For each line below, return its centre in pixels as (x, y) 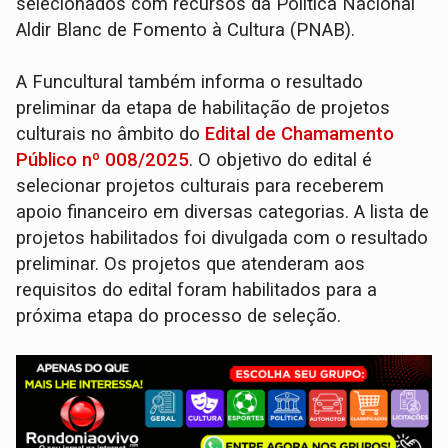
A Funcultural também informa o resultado (190, 81)
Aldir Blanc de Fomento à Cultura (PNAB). (186, 29)
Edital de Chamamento (300, 133)
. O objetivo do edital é (281, 159)
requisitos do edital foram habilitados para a (197, 289)
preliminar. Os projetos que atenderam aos (191, 263)
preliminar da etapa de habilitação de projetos (203, 107)
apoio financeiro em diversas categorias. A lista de (223, 211)
